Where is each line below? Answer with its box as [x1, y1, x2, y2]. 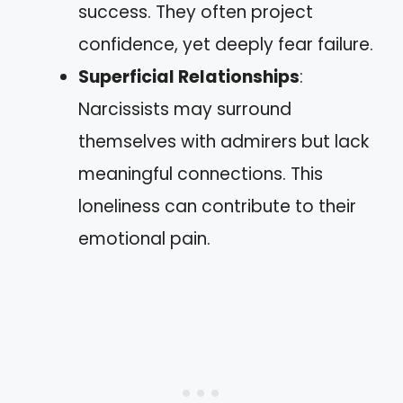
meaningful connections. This [78, 161, 323, 186]
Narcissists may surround [78, 96, 291, 121]
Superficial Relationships [78, 64, 300, 89]
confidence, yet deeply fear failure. [78, 31, 373, 57]
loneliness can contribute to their [78, 193, 356, 219]
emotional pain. [78, 226, 210, 251]
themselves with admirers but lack [78, 129, 369, 154]
